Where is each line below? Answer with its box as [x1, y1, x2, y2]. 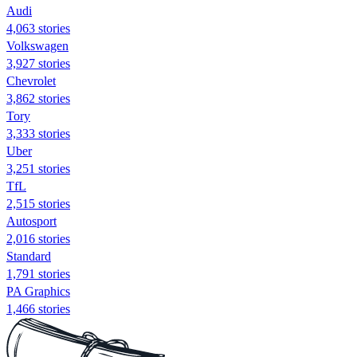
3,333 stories [6, 126, 70, 140]
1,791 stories [6, 266, 70, 280]
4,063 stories [6, 21, 70, 35]
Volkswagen [6, 38, 69, 53]
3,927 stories [6, 56, 70, 70]
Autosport [6, 214, 57, 228]
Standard [6, 249, 51, 263]
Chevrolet [6, 73, 56, 88]
